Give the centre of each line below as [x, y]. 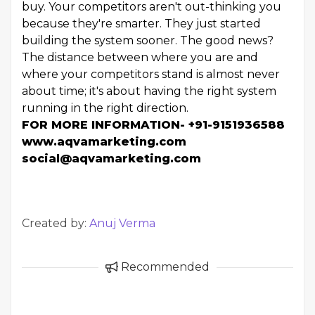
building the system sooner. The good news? [148, 40]
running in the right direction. [107, 108]
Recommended [164, 267]
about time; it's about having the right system [149, 91]
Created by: [56, 223]
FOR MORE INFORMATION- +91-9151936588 [153, 125]
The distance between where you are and [140, 57]
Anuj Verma [122, 223]
